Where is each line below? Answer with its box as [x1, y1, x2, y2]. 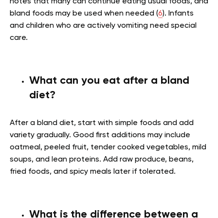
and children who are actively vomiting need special [10, 22, 197, 30]
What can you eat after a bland [29, 75, 189, 86]
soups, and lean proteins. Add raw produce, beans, [10, 156, 194, 163]
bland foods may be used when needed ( [10, 10, 158, 18]
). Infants [163, 10, 194, 18]
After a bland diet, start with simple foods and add [10, 119, 194, 127]
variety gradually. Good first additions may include [10, 131, 190, 139]
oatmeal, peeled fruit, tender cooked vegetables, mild [10, 144, 206, 151]
